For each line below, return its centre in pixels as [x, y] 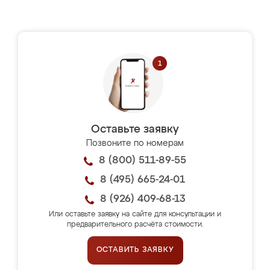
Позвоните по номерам [135, 143]
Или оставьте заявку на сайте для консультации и [135, 215]
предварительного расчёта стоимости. [135, 225]
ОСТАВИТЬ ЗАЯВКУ [135, 250]
